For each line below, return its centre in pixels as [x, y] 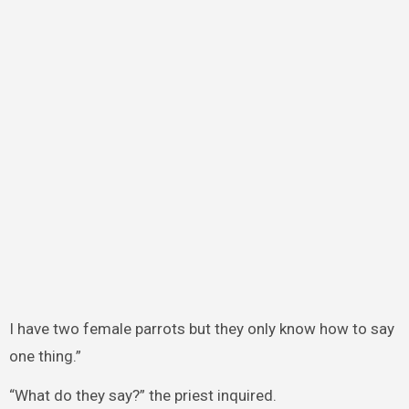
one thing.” [45, 356]
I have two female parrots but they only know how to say [201, 328]
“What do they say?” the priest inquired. [142, 395]
